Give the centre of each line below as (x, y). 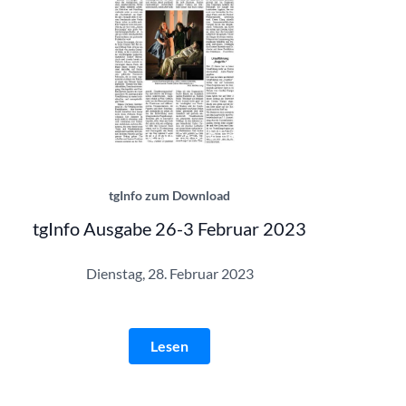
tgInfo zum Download (169, 195)
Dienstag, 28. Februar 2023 (169, 273)
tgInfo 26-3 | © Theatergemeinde (225, 135)
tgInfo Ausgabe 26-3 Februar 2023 (169, 228)
